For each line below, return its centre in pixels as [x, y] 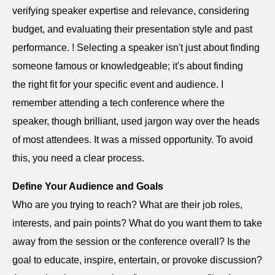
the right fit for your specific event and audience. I [118, 85]
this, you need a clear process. [78, 158]
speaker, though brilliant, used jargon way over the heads [136, 122]
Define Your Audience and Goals [88, 187]
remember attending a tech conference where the [118, 103]
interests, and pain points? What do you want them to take [137, 223]
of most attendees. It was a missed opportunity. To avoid [133, 140]
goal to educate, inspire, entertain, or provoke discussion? [137, 260]
